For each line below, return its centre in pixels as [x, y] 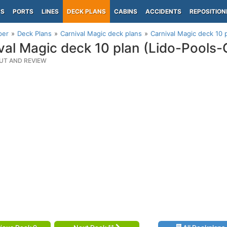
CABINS [126, 11]
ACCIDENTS [163, 11]
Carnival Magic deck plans [101, 33]
